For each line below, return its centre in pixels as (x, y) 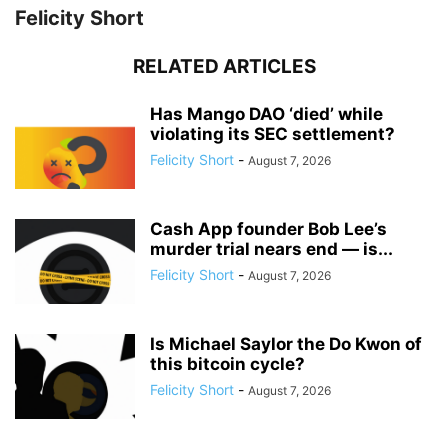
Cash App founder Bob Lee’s (268, 229)
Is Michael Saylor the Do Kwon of (286, 344)
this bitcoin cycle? (227, 364)
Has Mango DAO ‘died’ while (266, 114)
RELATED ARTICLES (224, 66)
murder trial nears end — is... (271, 249)
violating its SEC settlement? (272, 134)
